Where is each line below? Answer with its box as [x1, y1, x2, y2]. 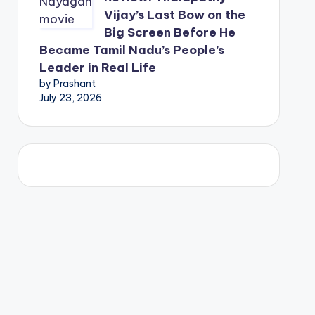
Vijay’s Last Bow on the [103, 7, 245, 22]
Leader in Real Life [39, 60, 156, 75]
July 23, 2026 [39, 91, 102, 104]
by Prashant [39, 77, 96, 90]
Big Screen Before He [103, 25, 236, 40]
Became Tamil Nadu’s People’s [39, 42, 224, 58]
